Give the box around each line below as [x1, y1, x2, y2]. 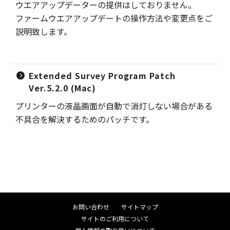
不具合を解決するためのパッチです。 [15, 113, 154, 125]
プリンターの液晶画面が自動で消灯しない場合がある [15, 100, 213, 112]
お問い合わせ [72, 202, 109, 211]
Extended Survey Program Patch [29, 69, 176, 82]
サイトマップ [121, 202, 158, 211]
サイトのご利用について [81, 214, 149, 223]
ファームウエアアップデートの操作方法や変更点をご [15, 12, 213, 24]
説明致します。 [15, 25, 72, 37]
